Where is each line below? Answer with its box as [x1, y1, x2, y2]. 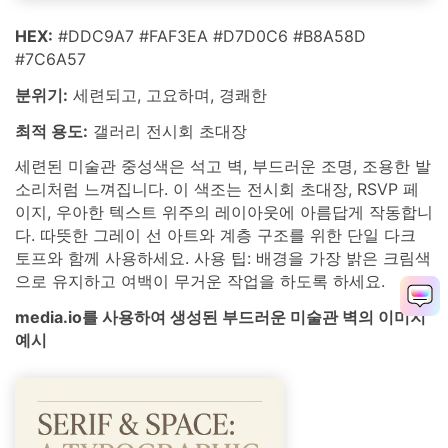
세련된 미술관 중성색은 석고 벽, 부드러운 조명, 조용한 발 [15, 156, 431, 177]
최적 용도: [15, 120, 88, 141]
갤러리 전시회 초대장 [88, 120, 247, 141]
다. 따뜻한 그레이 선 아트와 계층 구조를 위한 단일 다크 [15, 225, 416, 246]
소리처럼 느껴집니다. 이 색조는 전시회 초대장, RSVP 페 [15, 179, 419, 200]
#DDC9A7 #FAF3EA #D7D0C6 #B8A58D [53, 26, 366, 47]
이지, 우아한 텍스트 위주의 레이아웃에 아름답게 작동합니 [15, 202, 433, 223]
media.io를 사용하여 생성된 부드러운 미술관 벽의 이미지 [15, 307, 426, 328]
